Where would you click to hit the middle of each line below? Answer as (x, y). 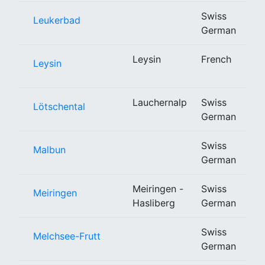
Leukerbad (57, 20)
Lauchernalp (160, 102)
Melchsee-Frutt (67, 236)
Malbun (49, 149)
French (216, 59)
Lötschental (59, 106)
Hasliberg (154, 203)
